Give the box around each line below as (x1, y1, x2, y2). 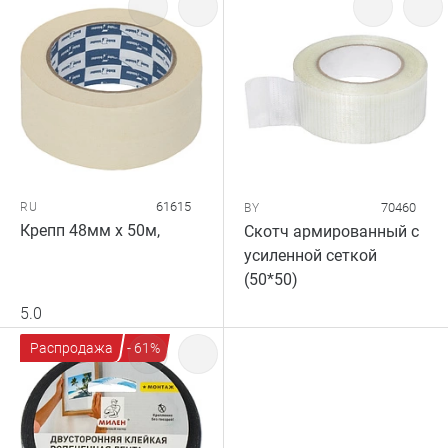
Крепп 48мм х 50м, (20, 221, 160, 240)
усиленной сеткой (244, 246, 377, 265)
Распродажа (30, 340, 113, 356)
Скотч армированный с (244, 222, 419, 241)
